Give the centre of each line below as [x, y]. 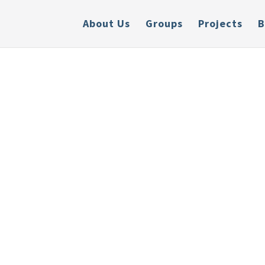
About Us [106, 23]
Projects [220, 23]
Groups [164, 23]
